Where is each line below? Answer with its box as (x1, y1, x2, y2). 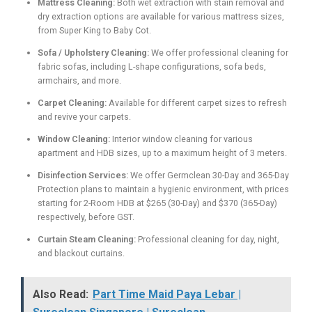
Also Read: (32, 288, 88, 302)
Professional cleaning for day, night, (136, 233, 279, 244)
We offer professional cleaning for (149, 47, 288, 58)
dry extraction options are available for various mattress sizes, (38, 10, 284, 22)
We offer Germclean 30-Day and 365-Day (128, 169, 289, 180)
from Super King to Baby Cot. (38, 24, 151, 36)
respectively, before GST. (38, 211, 134, 222)
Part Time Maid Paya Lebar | (92, 288, 241, 302)
